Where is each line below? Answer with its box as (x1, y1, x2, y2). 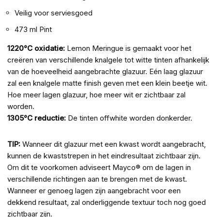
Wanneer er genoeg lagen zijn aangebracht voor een (7, 186, 181, 196)
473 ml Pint (15, 25, 52, 34)
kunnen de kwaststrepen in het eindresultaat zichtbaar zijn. (7, 151, 201, 161)
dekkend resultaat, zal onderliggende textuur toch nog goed (7, 198, 206, 207)
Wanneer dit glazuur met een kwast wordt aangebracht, (20, 139, 206, 149)
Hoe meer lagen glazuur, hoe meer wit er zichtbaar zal (7, 90, 186, 100)
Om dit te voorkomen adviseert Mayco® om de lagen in (7, 163, 191, 172)
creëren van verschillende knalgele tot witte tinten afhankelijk (7, 55, 209, 65)
